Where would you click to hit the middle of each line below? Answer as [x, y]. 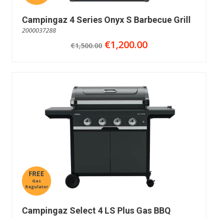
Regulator [36, 186]
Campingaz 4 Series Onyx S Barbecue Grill [106, 20]
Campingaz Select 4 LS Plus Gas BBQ [96, 210]
